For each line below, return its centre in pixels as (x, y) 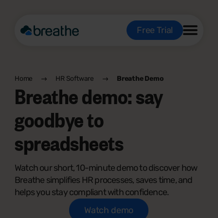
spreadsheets (69, 142)
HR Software (75, 78)
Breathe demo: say (89, 96)
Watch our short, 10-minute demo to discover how (106, 168)
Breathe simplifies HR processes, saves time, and (104, 180)
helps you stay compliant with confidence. (92, 192)
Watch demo (109, 210)
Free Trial (154, 30)
